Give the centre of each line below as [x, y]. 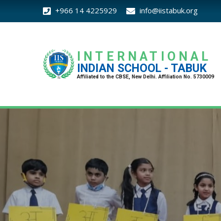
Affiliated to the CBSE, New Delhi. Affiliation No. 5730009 [146, 77]
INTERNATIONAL [144, 56]
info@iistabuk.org [169, 10]
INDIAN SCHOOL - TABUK [142, 68]
